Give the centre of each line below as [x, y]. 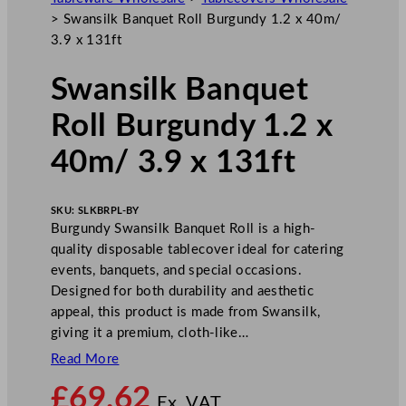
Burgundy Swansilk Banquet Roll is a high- [184, 228]
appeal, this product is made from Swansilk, [186, 312]
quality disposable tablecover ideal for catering [198, 249]
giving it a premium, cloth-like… [150, 333]
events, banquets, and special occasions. [177, 270]
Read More [85, 359]
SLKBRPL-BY [108, 210]
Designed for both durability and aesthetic [182, 291]
